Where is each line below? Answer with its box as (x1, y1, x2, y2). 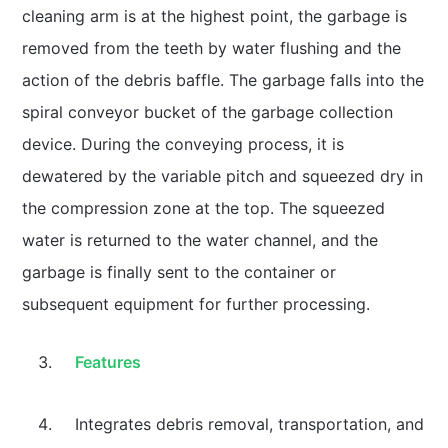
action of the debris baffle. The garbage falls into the (21, 69, 424, 90)
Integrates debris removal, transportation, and (74, 414, 424, 435)
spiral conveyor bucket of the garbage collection (21, 101, 393, 122)
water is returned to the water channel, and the (21, 229, 378, 250)
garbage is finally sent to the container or (21, 261, 336, 282)
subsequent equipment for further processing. (21, 293, 370, 314)
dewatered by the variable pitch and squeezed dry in (21, 165, 423, 186)
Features (74, 351, 141, 372)
